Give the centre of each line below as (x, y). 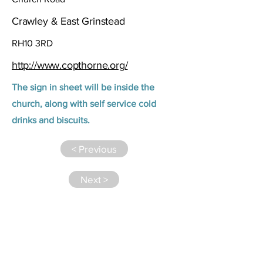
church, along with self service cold (84, 104)
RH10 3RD (32, 43)
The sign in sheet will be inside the (83, 87)
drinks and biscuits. (51, 120)
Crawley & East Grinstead (68, 21)
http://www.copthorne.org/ (70, 65)
